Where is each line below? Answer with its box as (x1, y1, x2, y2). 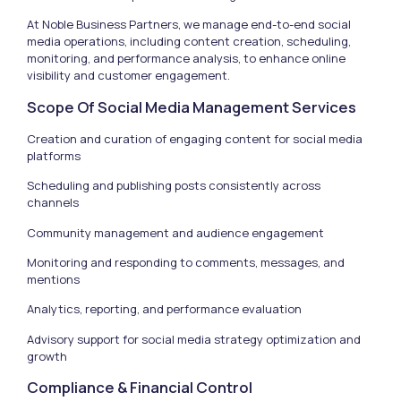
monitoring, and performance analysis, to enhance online (27, 50, 346, 67)
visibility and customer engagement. (27, 67, 230, 84)
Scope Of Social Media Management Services (27, 96, 356, 117)
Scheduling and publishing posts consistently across (27, 177, 320, 194)
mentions (27, 270, 80, 287)
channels (27, 194, 79, 211)
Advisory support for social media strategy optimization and (27, 330, 361, 347)
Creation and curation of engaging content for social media (27, 130, 363, 147)
